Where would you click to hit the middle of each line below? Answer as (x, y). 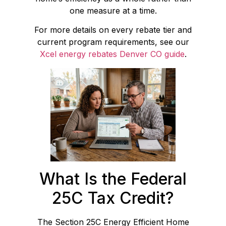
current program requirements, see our (113, 42)
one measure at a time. (113, 10)
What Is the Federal (113, 179)
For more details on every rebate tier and (113, 30)
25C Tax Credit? (113, 198)
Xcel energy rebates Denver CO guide (112, 54)
